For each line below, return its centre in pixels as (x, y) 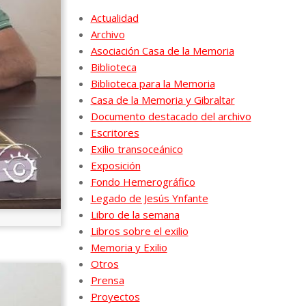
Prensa (107, 280)
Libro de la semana (135, 214)
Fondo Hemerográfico (143, 181)
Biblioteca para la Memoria (153, 83)
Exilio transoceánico (137, 149)
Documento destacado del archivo (171, 116)
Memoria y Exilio (129, 247)
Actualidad (114, 17)
